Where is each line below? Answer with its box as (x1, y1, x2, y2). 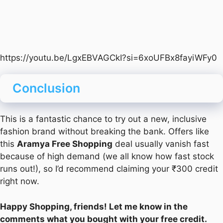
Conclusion (12, 81, 80, 96)
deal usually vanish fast (112, 139, 209, 149)
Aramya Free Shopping (17, 139, 112, 149)
